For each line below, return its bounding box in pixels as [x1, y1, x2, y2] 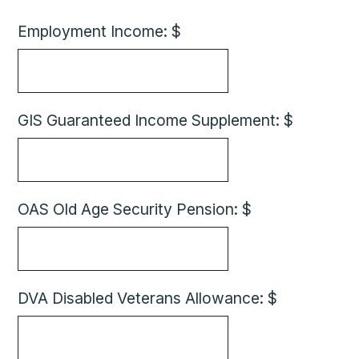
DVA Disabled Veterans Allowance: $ [18, 288, 278, 308]
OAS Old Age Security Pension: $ [18, 200, 252, 219]
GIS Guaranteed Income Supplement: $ [18, 111, 294, 130]
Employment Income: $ [18, 22, 182, 41]
